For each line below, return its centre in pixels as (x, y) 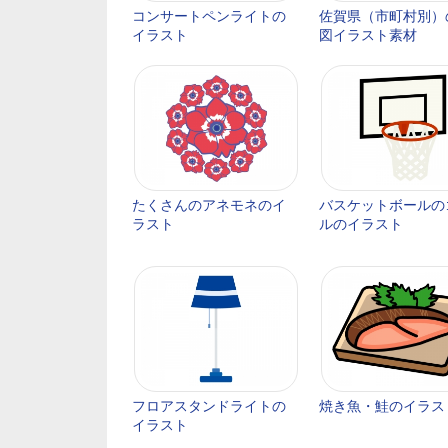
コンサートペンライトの (209, 16)
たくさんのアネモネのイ (209, 205)
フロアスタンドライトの (209, 406)
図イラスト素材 (368, 35)
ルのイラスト (361, 224)
